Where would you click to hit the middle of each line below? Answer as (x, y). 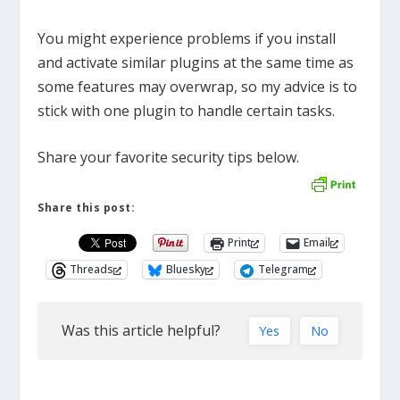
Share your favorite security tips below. (169, 158)
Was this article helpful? (141, 330)
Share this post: (87, 207)
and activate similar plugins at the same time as (196, 62)
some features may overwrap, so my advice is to (198, 86)
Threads (92, 270)
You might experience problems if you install (187, 38)
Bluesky (186, 270)
